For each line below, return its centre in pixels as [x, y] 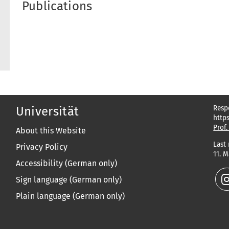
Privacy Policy [41, 147]
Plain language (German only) [70, 196]
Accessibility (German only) [66, 163]
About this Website [51, 131]
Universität [47, 111]
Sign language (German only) [68, 180]
